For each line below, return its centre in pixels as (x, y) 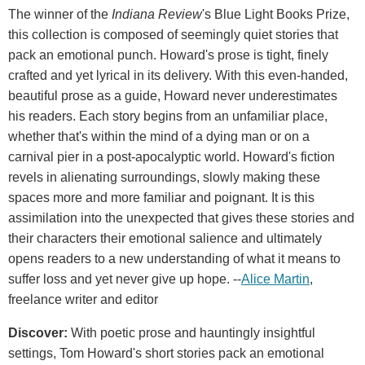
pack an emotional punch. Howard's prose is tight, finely (168, 55)
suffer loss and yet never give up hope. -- (125, 279)
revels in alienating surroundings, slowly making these (164, 177)
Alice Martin (275, 279)
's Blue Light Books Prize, (276, 14)
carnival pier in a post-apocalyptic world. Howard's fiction (172, 156)
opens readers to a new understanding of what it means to (174, 258)
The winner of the (60, 14)
